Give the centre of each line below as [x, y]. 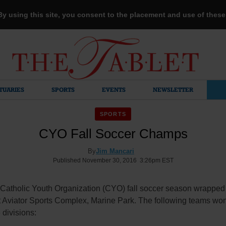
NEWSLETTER [173, 90]
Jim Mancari [115, 151]
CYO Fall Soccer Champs [113, 134]
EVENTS [114, 90]
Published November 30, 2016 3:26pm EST [113, 160]
